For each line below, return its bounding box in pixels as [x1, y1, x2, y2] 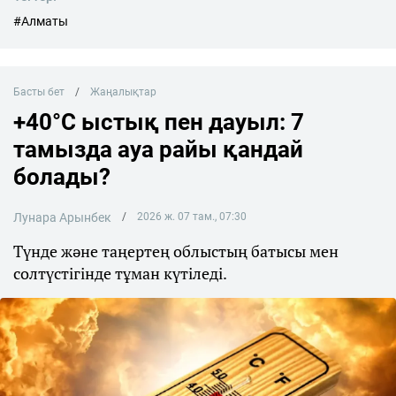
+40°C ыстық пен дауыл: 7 [13, 109, 304, 136]
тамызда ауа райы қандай [13, 136, 303, 164]
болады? [13, 164, 110, 191]
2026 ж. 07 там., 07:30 [136, 210, 247, 224]
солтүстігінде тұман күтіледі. [13, 263, 227, 285]
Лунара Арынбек [13, 210, 111, 225]
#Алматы [13, 14, 68, 29]
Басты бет [13, 86, 65, 99]
